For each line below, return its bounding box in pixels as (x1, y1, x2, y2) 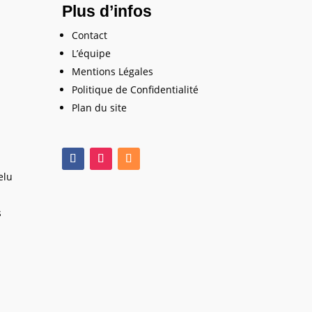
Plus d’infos (62, 2, 153, 21)
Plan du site (72, 101, 127, 115)
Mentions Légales (72, 65, 154, 79)
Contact (72, 29, 108, 42)
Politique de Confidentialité (72, 83, 199, 97)
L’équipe (72, 47, 111, 61)
